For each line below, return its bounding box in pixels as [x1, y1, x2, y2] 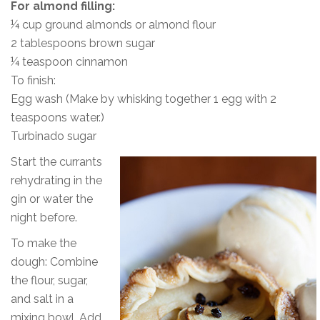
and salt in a [11, 292, 74, 306]
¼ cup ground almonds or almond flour [11, 18, 216, 32]
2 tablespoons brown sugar [11, 36, 155, 51]
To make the [11, 236, 76, 251]
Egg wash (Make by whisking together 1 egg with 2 [11, 92, 276, 106]
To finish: [11, 74, 56, 88]
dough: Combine [11, 255, 98, 269]
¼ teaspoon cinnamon [11, 55, 128, 69]
